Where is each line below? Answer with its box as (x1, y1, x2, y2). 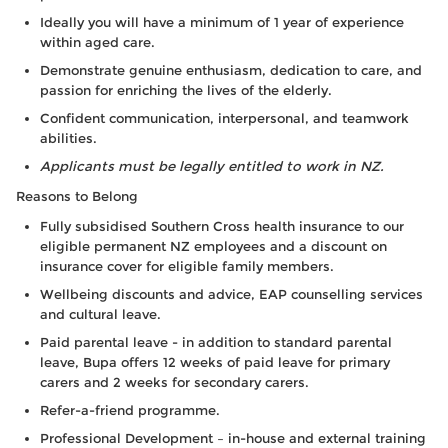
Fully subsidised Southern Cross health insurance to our (40, 218, 404, 234)
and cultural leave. (40, 306, 161, 322)
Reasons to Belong (16, 188, 142, 204)
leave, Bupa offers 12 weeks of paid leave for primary (40, 354, 390, 370)
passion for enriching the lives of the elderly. (40, 82, 332, 98)
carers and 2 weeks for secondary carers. (40, 374, 309, 390)
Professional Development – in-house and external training (40, 430, 426, 446)
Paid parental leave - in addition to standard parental (40, 334, 392, 350)
